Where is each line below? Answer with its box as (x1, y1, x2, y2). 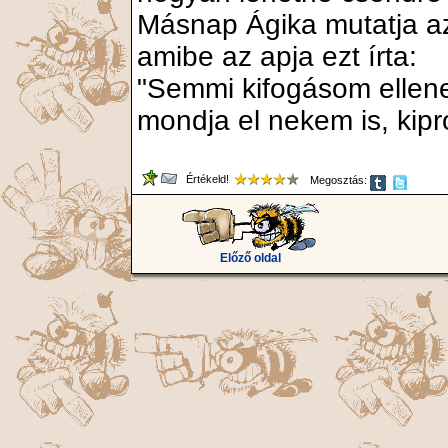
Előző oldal (219, 251, 281, 265)
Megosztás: (304, 174, 367, 186)
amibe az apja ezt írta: (137, 41, 417, 72)
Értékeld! (180, 173, 229, 185)
